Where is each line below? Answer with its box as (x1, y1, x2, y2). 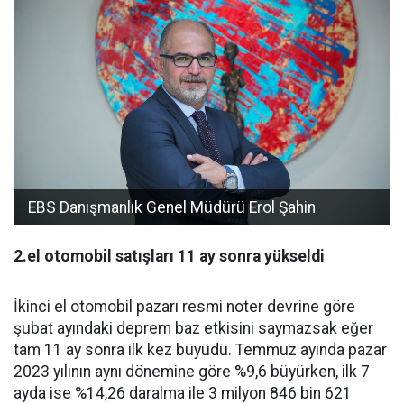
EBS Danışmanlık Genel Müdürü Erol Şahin (28, 197, 316, 216)
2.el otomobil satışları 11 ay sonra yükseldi (14, 246, 325, 265)
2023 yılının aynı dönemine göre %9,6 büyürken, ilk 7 (14, 362, 370, 381)
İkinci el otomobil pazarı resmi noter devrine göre (14, 297, 355, 316)
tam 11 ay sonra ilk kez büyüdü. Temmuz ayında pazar (14, 340, 387, 359)
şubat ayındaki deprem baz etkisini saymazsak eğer (14, 318, 373, 337)
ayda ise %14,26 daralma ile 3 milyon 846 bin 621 (14, 383, 352, 402)
